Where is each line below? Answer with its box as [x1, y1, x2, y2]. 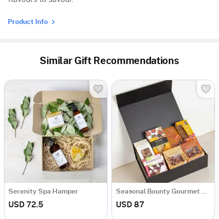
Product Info [8, 19, 48, 26]
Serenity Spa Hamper [8, 188, 78, 196]
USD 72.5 [8, 201, 44, 209]
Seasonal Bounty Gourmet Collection [201, 188, 207, 196]
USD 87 [116, 201, 144, 209]
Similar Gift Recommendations [40, 56, 179, 66]
